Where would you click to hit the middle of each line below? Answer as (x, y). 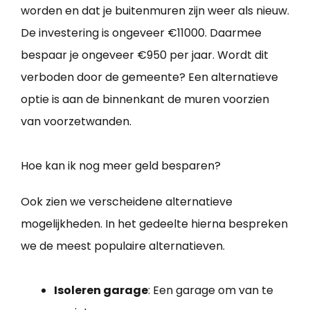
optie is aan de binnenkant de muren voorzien (145, 100)
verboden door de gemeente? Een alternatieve (149, 77)
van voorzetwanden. (76, 122)
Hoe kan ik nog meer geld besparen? (121, 166)
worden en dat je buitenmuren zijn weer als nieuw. (155, 11)
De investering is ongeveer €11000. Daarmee (141, 33)
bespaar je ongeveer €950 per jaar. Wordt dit (145, 55)
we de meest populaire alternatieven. (123, 246)
